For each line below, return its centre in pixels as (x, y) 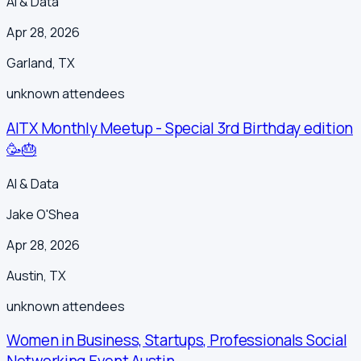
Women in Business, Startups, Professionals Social (177, 340)
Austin (25, 275)
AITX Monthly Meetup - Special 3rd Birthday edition (180, 128)
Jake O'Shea (43, 214)
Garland (29, 63)
